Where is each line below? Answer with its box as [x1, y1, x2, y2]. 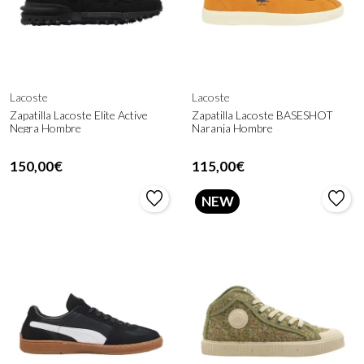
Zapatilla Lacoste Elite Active [10, 107, 148, 122]
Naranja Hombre [192, 120, 273, 135]
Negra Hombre [10, 120, 81, 135]
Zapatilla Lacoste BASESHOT [192, 107, 333, 122]
